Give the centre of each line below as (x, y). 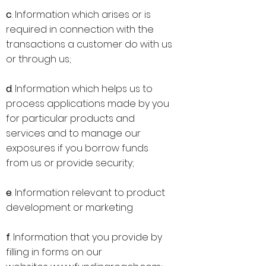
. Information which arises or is (81, 15)
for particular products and (70, 118)
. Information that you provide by (86, 237)
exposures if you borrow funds (77, 148)
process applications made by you (88, 104)
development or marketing (69, 208)
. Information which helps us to (82, 89)
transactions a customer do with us (89, 44)
